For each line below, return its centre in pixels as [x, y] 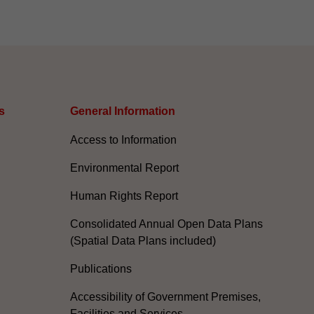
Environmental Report [124, 168]
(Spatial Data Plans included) [143, 241]
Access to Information [123, 140]
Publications [101, 269]
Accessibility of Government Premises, [165, 297]
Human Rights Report [124, 196]
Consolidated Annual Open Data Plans [166, 224]
